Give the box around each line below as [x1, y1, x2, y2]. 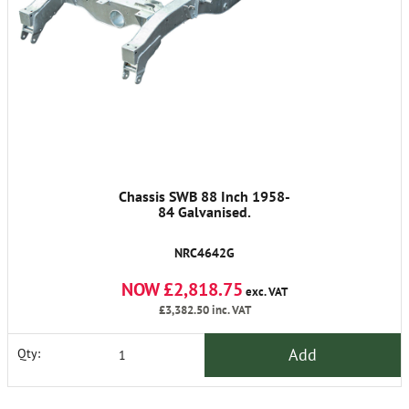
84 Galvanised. [158, 202, 251, 221]
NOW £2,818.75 [121, 277, 243, 301]
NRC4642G [174, 244, 235, 261]
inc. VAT [208, 301, 251, 318]
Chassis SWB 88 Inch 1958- [119, 186, 290, 205]
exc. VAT [243, 283, 288, 299]
